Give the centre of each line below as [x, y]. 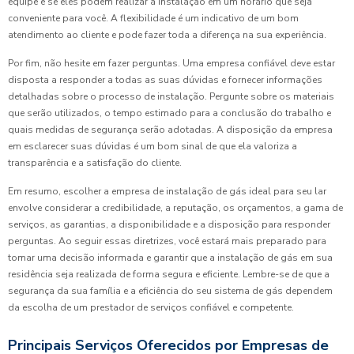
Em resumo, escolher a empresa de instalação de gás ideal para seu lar [167, 192]
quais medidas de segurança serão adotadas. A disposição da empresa [170, 130]
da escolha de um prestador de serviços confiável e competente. [151, 308]
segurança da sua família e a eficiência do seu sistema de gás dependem [170, 291]
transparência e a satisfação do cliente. [95, 163]
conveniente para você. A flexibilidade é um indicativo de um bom [153, 19]
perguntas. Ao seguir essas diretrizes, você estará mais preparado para [167, 241]
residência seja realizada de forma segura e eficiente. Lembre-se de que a [169, 275]
